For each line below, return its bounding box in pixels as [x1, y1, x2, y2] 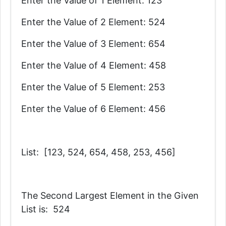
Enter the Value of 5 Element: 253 [21, 82, 165, 92]
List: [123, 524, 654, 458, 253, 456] [21, 147, 176, 157]
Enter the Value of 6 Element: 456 [21, 103, 165, 114]
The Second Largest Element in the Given [21, 190, 199, 201]
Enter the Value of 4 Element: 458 [21, 60, 166, 71]
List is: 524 [21, 204, 70, 214]
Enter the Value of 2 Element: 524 [21, 17, 165, 27]
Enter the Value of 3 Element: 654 [21, 38, 165, 49]
